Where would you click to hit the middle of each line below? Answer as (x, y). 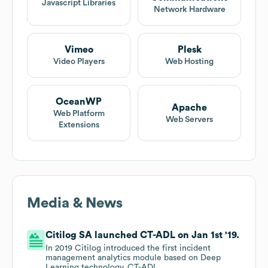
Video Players (79, 62)
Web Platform (79, 114)
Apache (189, 107)
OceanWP (79, 102)
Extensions (79, 125)
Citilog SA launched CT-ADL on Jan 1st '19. (143, 235)
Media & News (75, 204)
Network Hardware (189, 10)
